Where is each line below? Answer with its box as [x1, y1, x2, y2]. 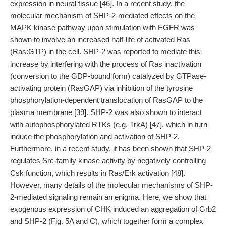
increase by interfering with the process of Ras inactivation [10, 60, 201, 68]
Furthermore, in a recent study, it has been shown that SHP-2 [10, 144, 211, 153]
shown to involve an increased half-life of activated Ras [10, 35, 190, 44]
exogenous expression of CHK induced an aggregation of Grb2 [10, 205, 216, 213]
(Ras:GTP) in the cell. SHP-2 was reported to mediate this [10, 47, 200, 56]
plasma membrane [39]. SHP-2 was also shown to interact [10, 108, 202, 117]
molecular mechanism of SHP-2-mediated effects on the [10, 11, 195, 20]
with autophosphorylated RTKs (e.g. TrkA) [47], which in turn [10, 120, 207, 129]
